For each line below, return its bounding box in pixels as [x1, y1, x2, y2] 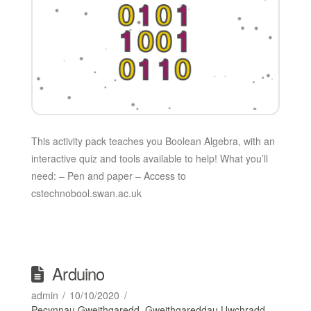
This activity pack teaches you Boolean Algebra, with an [31, 133, 275, 148]
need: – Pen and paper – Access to [31, 168, 186, 183]
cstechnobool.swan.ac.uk [31, 185, 142, 200]
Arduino [52, 261, 105, 285]
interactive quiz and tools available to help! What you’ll [31, 151, 268, 165]
